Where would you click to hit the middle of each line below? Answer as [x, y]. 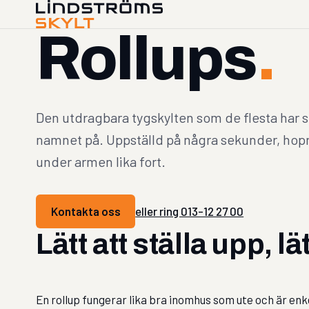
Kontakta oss [86, 211]
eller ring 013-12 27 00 [190, 211]
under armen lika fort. [101, 161]
